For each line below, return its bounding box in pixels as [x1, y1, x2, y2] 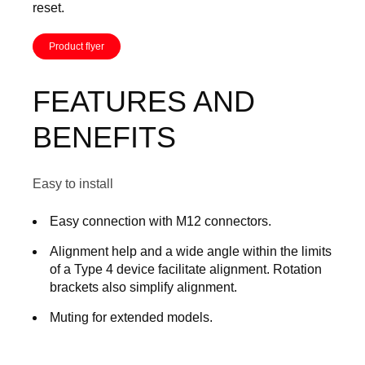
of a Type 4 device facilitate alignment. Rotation [50, 262, 322, 276]
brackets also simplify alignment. [50, 280, 237, 294]
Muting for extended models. [50, 310, 216, 324]
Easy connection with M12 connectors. [50, 214, 271, 228]
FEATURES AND [33, 85, 255, 118]
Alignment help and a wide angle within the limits [50, 244, 332, 258]
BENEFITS [33, 121, 176, 154]
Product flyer [49, 41, 104, 52]
